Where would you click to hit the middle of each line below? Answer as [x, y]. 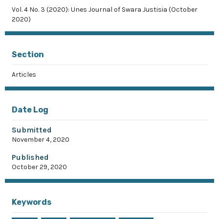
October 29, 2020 [39, 167]
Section [28, 55]
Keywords [32, 202]
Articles [24, 75]
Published [30, 157]
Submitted [32, 130]
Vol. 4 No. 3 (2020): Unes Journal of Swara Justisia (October [105, 10]
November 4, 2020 [41, 140]
